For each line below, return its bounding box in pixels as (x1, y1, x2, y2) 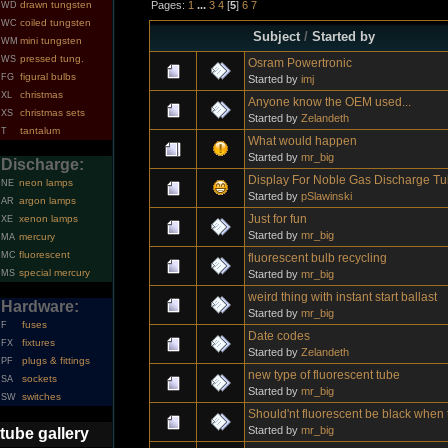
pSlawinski (301, 189, 352, 202)
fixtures (22, 337, 55, 348)
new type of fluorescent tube (248, 367, 400, 382)
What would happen (248, 133, 357, 148)
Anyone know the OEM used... (248, 94, 411, 109)
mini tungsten (20, 35, 82, 46)
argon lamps (19, 195, 76, 206)
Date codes (248, 328, 310, 343)
